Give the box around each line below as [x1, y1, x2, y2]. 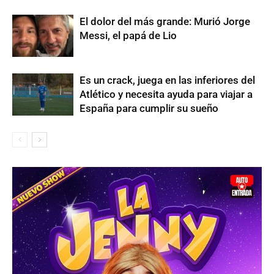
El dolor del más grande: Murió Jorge [80, 15, 250, 28]
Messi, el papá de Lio [80, 29, 177, 42]
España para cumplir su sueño [80, 102, 218, 114]
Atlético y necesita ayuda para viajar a [80, 88, 253, 100]
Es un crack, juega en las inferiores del [80, 74, 255, 86]
